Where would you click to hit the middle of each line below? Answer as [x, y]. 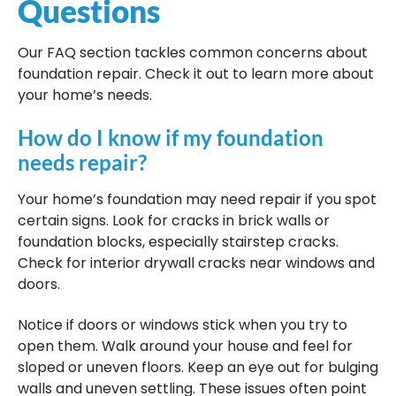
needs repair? [82, 163]
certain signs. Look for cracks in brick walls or [174, 221]
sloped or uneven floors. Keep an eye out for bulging [198, 368]
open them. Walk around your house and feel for [185, 346]
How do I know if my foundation [171, 138]
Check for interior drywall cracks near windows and [196, 263]
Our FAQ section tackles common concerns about [193, 52]
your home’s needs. [85, 95]
